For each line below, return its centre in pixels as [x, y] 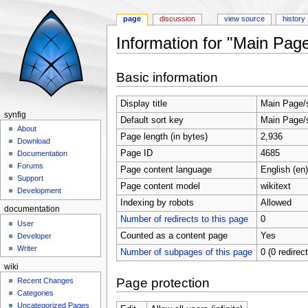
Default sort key [152, 120]
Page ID [136, 153]
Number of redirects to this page [184, 219]
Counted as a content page [174, 235]
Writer [27, 248]
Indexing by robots [157, 202]
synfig [15, 115]
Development [40, 191]
